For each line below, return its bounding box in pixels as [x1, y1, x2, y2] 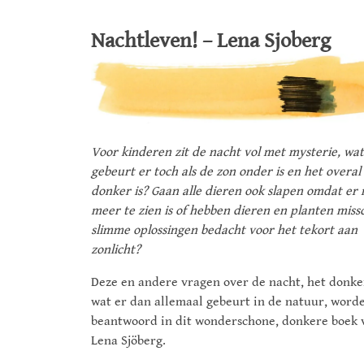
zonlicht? [91, 242, 141, 258]
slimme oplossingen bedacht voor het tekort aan [91, 223, 357, 239]
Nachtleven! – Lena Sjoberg [91, 28, 331, 54]
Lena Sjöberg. [91, 333, 166, 349]
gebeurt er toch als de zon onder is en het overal [91, 164, 361, 180]
